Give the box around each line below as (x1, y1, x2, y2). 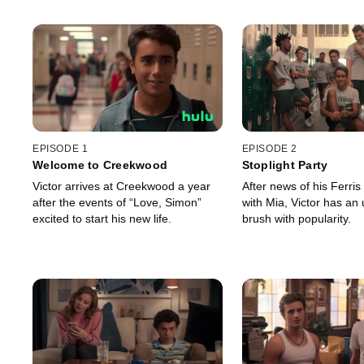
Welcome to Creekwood (32, 158, 167, 172)
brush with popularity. (241, 212, 351, 226)
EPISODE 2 (241, 143, 297, 155)
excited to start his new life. (32, 212, 171, 226)
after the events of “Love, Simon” (32, 196, 201, 210)
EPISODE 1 (32, 143, 89, 155)
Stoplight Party (241, 158, 328, 172)
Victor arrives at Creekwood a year (32, 180, 210, 193)
